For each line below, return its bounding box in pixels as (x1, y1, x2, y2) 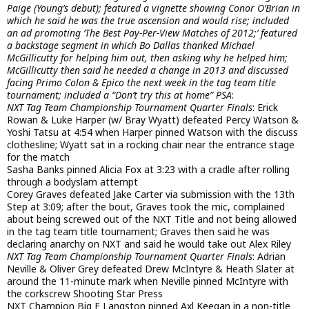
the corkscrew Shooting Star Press (7, 286, 163, 300)
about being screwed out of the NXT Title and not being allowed (7, 212, 297, 226)
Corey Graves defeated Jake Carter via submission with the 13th (7, 187, 295, 201)
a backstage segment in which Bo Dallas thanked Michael (7, 38, 255, 52)
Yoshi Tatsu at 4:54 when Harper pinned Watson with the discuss (7, 125, 298, 139)
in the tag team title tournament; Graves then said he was (7, 224, 270, 238)
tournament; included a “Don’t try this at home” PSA (7, 88, 232, 101)
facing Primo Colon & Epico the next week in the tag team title (7, 75, 276, 89)
